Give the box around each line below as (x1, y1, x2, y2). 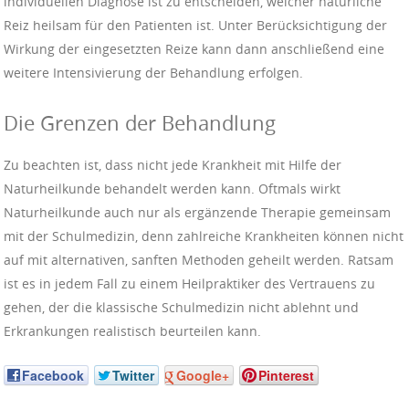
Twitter (112, 366, 154, 385)
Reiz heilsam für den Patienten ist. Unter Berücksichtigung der (4, 16, 387, 35)
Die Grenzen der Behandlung (4, 110, 276, 137)
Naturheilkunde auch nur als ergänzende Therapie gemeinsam (4, 204, 391, 222)
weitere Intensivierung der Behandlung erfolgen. (4, 64, 303, 82)
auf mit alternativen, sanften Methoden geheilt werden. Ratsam (4, 251, 393, 269)
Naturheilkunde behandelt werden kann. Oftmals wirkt (4, 180, 341, 198)
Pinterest (258, 366, 314, 385)
